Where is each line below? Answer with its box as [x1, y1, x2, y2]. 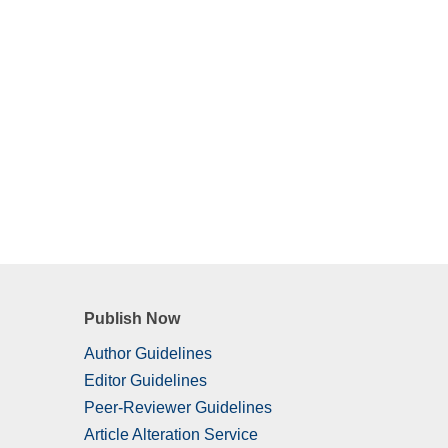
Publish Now [83, 309, 180, 327]
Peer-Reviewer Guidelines [83, 399, 272, 417]
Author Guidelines [83, 345, 212, 363]
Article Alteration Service [83, 426, 258, 444]
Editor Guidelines [83, 372, 207, 390]
